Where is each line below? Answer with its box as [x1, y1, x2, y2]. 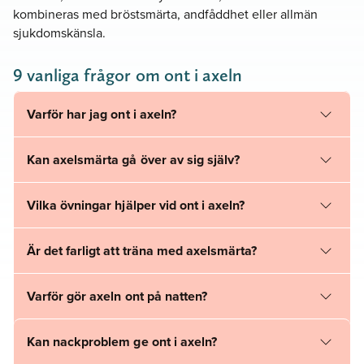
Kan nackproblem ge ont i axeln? [27, 332, 217, 352]
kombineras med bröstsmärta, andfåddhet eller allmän [13, 4, 318, 23]
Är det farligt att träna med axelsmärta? [27, 241, 258, 261]
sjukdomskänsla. [13, 23, 106, 41]
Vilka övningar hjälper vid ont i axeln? [27, 196, 245, 215]
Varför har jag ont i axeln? [27, 105, 176, 124]
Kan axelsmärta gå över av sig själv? [27, 150, 240, 170]
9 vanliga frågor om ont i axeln [13, 63, 242, 85]
